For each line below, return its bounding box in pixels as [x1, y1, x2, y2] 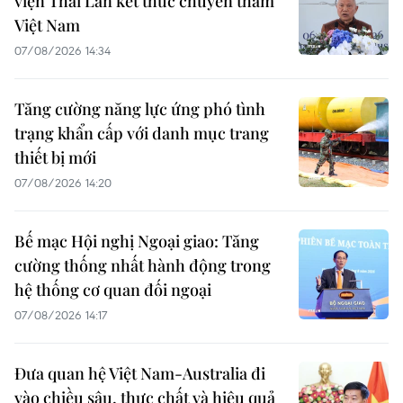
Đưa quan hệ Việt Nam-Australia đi [14, 362, 265, 384]
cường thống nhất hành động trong [14, 254, 271, 276]
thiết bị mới [14, 146, 96, 168]
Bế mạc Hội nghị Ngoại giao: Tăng [14, 229, 259, 252]
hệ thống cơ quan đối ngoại [14, 278, 211, 300]
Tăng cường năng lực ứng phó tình [14, 97, 265, 120]
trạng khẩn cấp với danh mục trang [14, 121, 269, 144]
